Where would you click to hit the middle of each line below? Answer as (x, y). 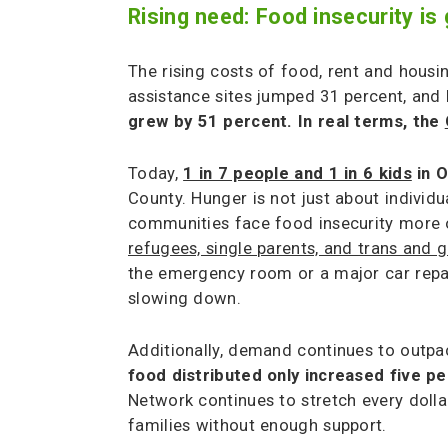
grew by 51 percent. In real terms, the (286, 122)
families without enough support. (257, 426)
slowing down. (184, 299)
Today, (156, 174)
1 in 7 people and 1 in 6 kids (297, 174)
